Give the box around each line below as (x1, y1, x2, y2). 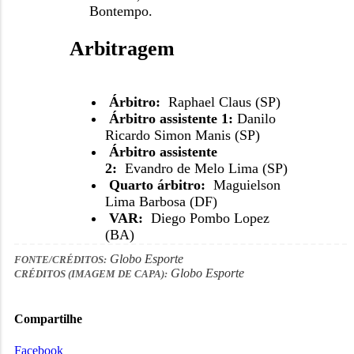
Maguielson (209, 177, 281, 194)
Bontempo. (88, 3, 153, 20)
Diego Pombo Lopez (150, 210, 269, 227)
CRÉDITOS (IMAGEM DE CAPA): (13, 269, 168, 281)
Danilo (236, 111, 276, 127)
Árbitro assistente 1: (108, 111, 233, 127)
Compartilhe (13, 312, 82, 326)
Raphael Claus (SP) (164, 94, 281, 111)
